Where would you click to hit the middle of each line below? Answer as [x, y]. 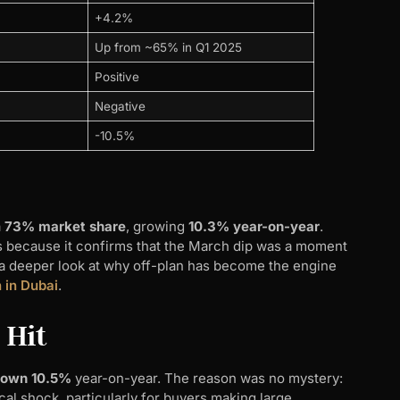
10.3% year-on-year [254, 227]
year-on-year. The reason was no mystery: [207, 378]
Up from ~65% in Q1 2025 [168, 47]
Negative [120, 106]
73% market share [65, 227]
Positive [117, 76]
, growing [157, 227]
